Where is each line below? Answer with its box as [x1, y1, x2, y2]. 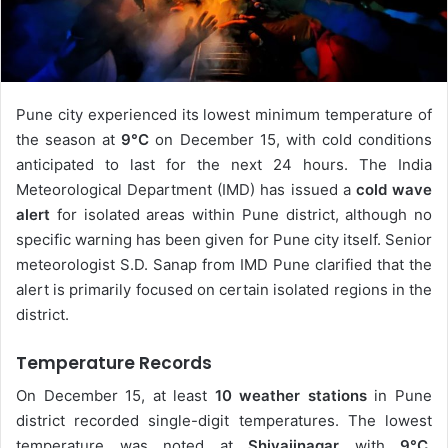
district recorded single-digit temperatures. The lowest [16, 411, 432, 431]
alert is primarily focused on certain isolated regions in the [16, 279, 432, 299]
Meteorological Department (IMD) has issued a [16, 179, 356, 199]
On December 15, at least [16, 386, 215, 406]
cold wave [355, 179, 433, 199]
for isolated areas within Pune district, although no [50, 204, 432, 224]
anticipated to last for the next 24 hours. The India [16, 154, 432, 174]
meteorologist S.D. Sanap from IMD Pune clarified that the [16, 254, 432, 274]
